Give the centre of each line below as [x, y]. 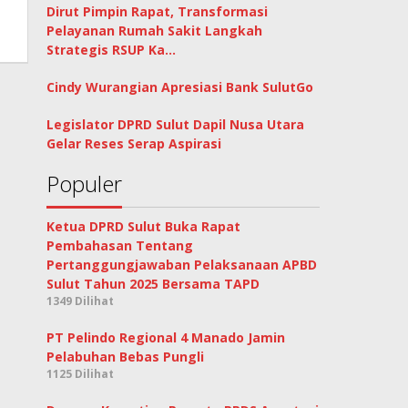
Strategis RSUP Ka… [112, 50]
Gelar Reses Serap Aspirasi [134, 144]
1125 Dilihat [81, 374]
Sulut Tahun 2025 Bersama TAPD [153, 284]
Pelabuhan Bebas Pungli [126, 357]
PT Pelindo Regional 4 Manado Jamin [166, 338]
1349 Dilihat [81, 301]
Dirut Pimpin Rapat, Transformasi [158, 12]
